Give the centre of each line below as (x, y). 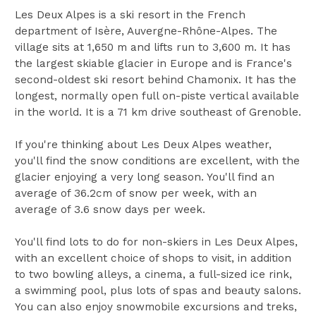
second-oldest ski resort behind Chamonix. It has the (155, 79)
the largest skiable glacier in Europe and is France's (153, 63)
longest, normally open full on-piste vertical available (157, 96)
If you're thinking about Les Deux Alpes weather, (143, 144)
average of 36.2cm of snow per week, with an (135, 193)
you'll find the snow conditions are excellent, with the (157, 160)
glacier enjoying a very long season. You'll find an (144, 177)
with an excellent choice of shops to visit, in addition (153, 258)
